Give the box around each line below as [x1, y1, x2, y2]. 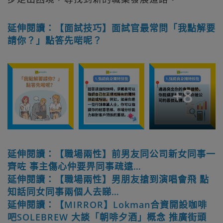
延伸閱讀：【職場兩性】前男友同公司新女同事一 [7, 147, 216, 160]
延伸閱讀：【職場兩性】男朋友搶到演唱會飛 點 [7, 173, 209, 185]
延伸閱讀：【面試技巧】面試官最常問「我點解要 [7, 21, 216, 34]
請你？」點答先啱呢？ [7, 34, 102, 46]
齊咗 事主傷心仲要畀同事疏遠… [7, 160, 141, 172]
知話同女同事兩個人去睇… [7, 185, 119, 198]
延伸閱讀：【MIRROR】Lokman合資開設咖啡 [7, 198, 207, 211]
